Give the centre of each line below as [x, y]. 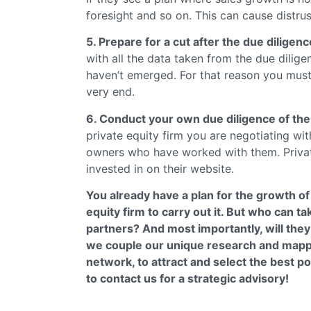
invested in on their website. [160, 168]
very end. [110, 92]
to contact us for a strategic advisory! [187, 278]
